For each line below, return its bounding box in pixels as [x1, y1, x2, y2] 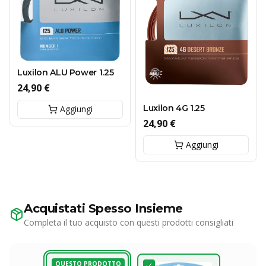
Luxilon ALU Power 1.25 [17, 67, 114, 78]
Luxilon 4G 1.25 [143, 102, 205, 113]
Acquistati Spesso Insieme [24, 201, 183, 216]
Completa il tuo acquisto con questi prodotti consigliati [24, 216, 233, 228]
